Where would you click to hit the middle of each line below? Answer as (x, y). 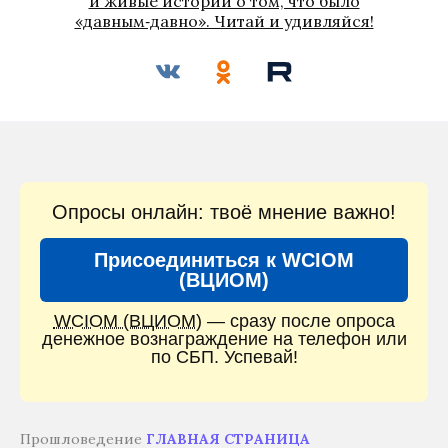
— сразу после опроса (298, 321)
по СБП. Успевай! (224, 357)
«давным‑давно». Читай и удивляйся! (224, 21)
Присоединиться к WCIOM (224, 260)
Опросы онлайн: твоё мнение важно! (224, 212)
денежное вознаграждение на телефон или (224, 339)
